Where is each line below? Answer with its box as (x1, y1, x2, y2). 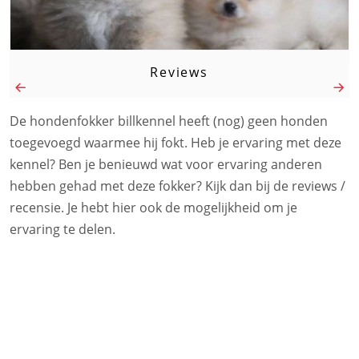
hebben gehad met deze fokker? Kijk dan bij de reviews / (10, 176, 345, 195)
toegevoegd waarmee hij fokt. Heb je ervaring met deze (10, 133, 341, 151)
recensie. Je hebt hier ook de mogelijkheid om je (10, 198, 297, 216)
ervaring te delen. (10, 220, 115, 238)
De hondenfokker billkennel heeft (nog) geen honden (10, 111, 328, 130)
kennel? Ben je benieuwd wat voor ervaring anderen (10, 155, 322, 173)
